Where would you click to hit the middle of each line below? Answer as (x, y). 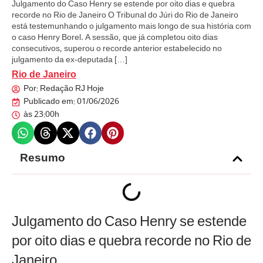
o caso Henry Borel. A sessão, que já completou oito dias (115, 38)
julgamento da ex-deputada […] (70, 60)
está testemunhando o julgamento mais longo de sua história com (131, 27)
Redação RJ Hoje (71, 90)
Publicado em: (49, 102)
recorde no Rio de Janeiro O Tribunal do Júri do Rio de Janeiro (125, 16)
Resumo (43, 159)
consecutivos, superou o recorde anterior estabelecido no (117, 49)
